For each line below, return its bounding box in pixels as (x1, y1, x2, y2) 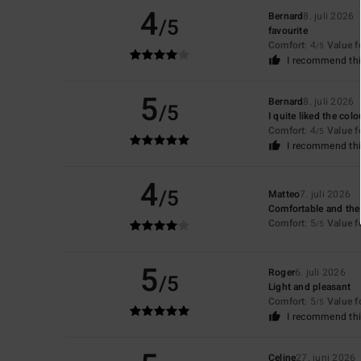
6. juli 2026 (295, 264, 346, 280)
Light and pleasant (268, 279, 351, 294)
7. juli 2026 (300, 186, 351, 201)
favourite (268, 23, 308, 38)
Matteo (268, 186, 301, 201)
